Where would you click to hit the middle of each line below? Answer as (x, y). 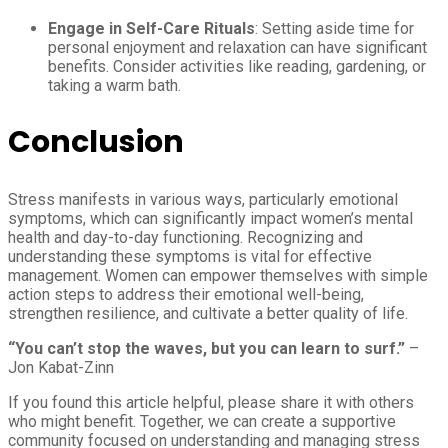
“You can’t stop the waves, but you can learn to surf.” (206, 348)
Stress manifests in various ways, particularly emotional (203, 199)
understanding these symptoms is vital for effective (190, 256)
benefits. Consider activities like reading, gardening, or (237, 66)
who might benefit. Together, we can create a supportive (202, 421)
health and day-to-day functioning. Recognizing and (185, 237)
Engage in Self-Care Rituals (151, 28)
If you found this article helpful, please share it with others (211, 402)
